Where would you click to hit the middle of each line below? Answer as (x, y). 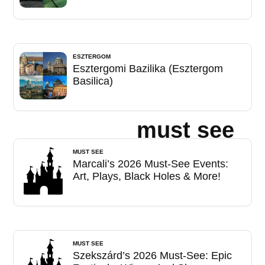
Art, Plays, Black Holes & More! (147, 176)
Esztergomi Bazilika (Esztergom (148, 68)
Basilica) (93, 81)
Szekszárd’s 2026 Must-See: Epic (153, 255)
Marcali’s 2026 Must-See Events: (151, 164)
